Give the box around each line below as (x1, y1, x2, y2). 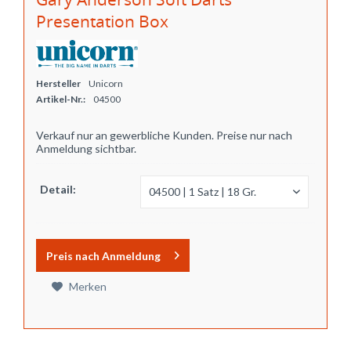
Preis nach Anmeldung (46, 248, 161, 262)
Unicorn (89, 77, 123, 89)
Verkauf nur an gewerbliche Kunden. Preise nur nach (36, 128, 292, 142)
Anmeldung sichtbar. (36, 141, 136, 155)
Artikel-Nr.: (36, 92, 85, 105)
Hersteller (36, 77, 81, 89)
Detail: (40, 182, 76, 196)
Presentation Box (36, 10, 168, 32)
